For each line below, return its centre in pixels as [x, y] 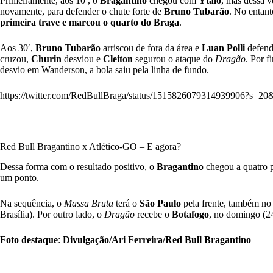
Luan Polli [223, 48]
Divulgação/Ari [94, 239]
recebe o [153, 214]
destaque [40, 239]
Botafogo [190, 214]
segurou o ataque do [174, 59]
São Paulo [160, 203]
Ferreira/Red [155, 239]
